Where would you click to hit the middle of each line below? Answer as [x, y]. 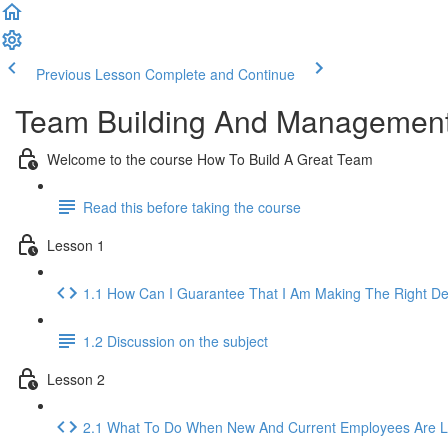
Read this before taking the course [192, 206]
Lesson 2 [76, 378]
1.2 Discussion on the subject [175, 340]
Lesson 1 [76, 244]
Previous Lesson [88, 74]
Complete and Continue [220, 74]
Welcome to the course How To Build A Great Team [210, 158]
